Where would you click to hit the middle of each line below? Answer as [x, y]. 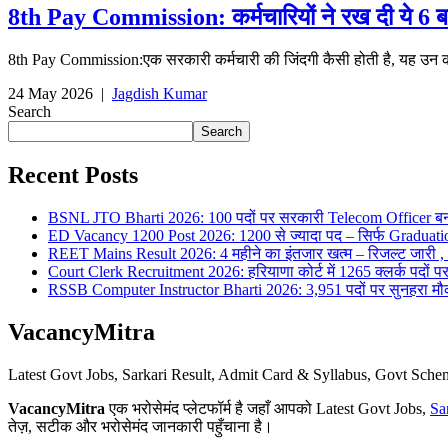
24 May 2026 [52, 94]
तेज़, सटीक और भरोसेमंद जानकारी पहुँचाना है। [140, 426]
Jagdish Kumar [159, 94]
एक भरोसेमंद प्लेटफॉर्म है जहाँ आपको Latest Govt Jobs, [267, 408]
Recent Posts [73, 174]
